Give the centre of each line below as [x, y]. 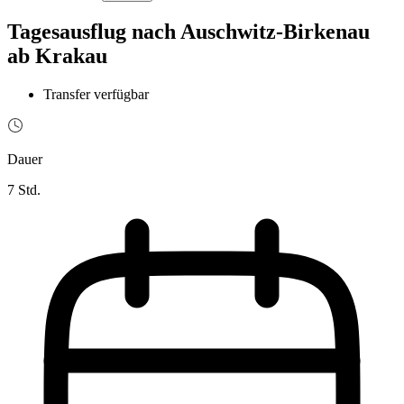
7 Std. [24, 189]
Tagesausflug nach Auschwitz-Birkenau [188, 31]
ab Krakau [57, 55]
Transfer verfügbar [96, 94]
